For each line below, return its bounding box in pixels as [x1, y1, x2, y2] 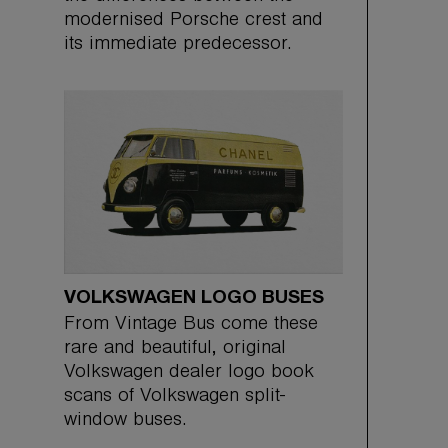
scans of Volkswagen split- [64, 387, 285, 408]
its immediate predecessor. [64, 35, 292, 56]
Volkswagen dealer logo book [64, 363, 314, 384]
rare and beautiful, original [64, 339, 286, 360]
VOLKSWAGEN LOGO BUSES [64, 289, 324, 306]
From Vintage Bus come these [64, 315, 318, 336]
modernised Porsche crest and [64, 11, 323, 32]
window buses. [64, 411, 187, 432]
